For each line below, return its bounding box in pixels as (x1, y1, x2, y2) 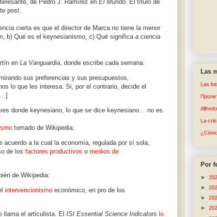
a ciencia (135, 33, 160, 41)
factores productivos (25, 148, 82, 155)
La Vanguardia (20, 59, 60, 67)
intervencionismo (5, 186, 52, 194)
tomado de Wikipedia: (12, 124, 75, 132)
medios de (90, 148, 119, 155)
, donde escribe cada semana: (60, 59, 145, 67)
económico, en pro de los (52, 186, 125, 194)
